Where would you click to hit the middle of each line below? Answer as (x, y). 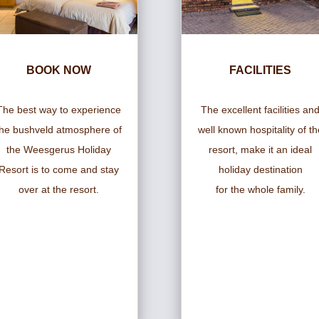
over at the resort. (58, 190)
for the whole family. (260, 190)
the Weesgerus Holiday (58, 150)
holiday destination (260, 170)
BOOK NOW (58, 70)
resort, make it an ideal (261, 150)
